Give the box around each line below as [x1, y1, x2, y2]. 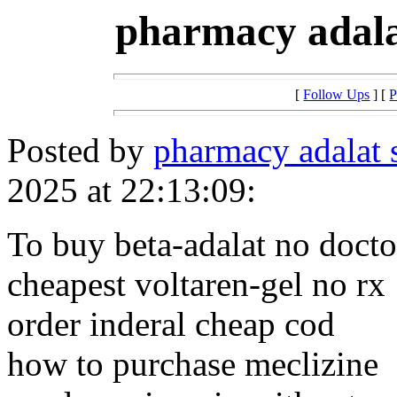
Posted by [7, 131, 153, 170]
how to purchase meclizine [7, 345, 378, 384]
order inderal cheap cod [7, 305, 335, 344]
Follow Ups [303, 87, 370, 103]
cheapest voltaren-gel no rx [7, 265, 385, 304]
